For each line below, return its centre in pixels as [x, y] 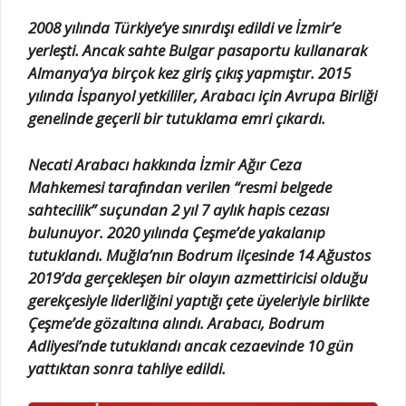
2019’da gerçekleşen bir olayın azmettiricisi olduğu [198, 277]
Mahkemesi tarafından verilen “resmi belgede [180, 187]
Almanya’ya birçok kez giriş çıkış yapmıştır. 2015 [189, 73]
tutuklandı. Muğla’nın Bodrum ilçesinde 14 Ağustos [199, 255]
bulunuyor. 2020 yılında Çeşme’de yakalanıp [177, 232]
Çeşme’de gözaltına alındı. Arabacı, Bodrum [176, 323]
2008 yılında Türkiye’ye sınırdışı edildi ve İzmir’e [184, 28]
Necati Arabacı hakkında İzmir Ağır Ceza [165, 164]
